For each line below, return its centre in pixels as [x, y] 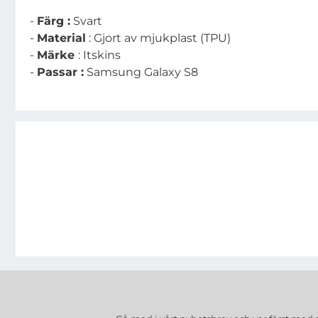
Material [61, 38]
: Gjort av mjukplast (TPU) [158, 38]
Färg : [54, 21]
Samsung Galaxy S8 [141, 72]
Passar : [60, 72]
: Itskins [99, 55]
